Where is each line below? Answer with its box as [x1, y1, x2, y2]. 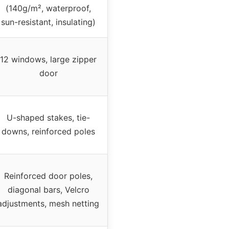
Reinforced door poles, [4, 170, 93, 181]
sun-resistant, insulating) [1, 16, 96, 27]
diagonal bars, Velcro [7, 184, 89, 195]
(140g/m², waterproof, [6, 3, 91, 13]
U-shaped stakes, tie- [7, 112, 90, 123]
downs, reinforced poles [2, 126, 95, 136]
